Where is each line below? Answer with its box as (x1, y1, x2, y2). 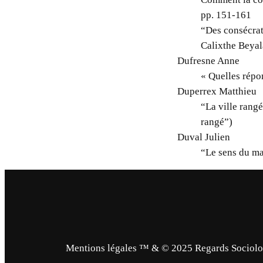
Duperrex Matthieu (177, 85, 257, 97)
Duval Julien (177, 131, 231, 143)
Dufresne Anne (177, 55, 240, 66)
